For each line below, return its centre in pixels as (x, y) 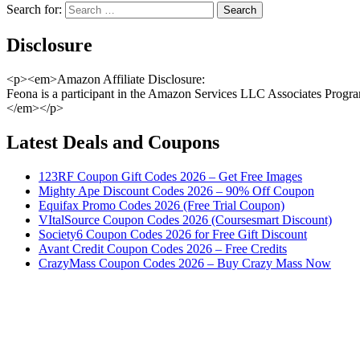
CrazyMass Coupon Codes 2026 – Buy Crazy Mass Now (185, 263)
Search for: (34, 9)
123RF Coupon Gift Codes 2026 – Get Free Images (170, 176)
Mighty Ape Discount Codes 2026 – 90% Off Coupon (176, 190)
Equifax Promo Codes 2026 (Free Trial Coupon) (162, 205)
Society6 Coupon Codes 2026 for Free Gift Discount (173, 234)
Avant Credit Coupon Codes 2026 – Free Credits (163, 248)
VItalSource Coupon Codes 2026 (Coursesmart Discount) (185, 219)
